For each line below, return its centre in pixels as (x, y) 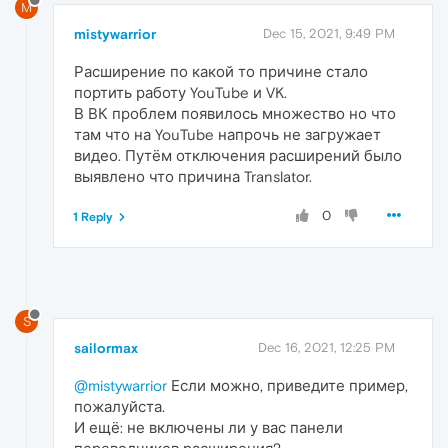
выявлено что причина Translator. (193, 176)
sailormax (106, 347)
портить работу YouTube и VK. (180, 92)
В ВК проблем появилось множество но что (235, 113)
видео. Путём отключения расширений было (238, 155)
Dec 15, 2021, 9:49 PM (329, 33)
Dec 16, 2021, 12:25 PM (326, 347)
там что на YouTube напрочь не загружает (227, 134)
